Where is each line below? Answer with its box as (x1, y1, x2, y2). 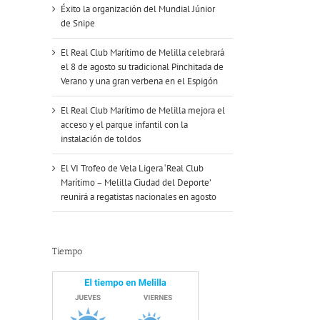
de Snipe (61, 17, 95, 30)
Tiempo (52, 246, 82, 257)
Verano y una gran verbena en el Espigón (61, 75, 218, 88)
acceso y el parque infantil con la (61, 119, 188, 131)
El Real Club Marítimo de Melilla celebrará (61, 46, 224, 59)
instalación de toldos (61, 133, 141, 146)
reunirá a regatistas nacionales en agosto (61, 191, 216, 204)
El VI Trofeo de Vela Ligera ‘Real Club (61, 162, 204, 175)
